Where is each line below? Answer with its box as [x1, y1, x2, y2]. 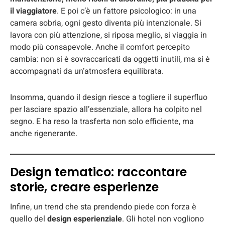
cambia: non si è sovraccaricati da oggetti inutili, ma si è [10, 53, 210, 65]
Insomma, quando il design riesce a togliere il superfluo [10, 91, 207, 103]
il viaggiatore [10, 5, 57, 17]
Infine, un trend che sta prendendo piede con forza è [10, 200, 196, 213]
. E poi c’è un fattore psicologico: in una [57, 5, 196, 17]
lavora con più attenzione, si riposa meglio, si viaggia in [10, 29, 207, 41]
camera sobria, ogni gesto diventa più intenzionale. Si [10, 17, 201, 29]
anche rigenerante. [10, 127, 77, 140]
